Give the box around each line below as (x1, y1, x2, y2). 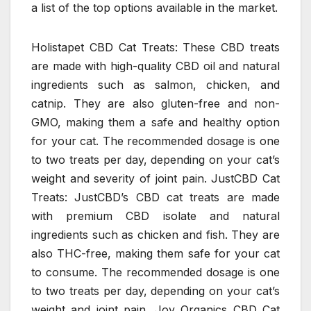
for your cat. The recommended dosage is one (31, 134, 280, 149)
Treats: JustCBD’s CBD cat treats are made (31, 190, 280, 205)
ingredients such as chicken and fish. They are (31, 228, 280, 242)
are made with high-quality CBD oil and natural (31, 59, 280, 74)
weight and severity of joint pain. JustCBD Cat (31, 171, 280, 186)
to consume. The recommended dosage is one (31, 265, 280, 280)
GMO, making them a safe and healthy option (31, 115, 280, 130)
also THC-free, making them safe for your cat (31, 246, 280, 261)
